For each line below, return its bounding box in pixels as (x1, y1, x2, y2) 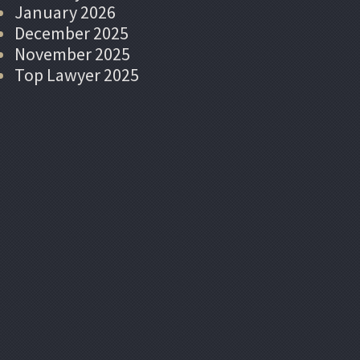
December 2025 (14, 21, 129, 44)
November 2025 (14, 42, 130, 65)
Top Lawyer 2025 (14, 63, 139, 86)
